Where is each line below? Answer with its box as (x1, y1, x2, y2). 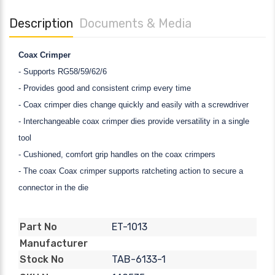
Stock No (20, 254, 64, 266)
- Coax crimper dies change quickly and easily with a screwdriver (18, 99, 249, 109)
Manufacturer (20, 237, 88, 249)
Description (9, 15, 73, 31)
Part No (20, 221, 57, 233)
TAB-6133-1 (111, 253, 166, 265)
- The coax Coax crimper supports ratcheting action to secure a (18, 166, 243, 176)
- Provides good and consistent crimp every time (18, 83, 191, 93)
